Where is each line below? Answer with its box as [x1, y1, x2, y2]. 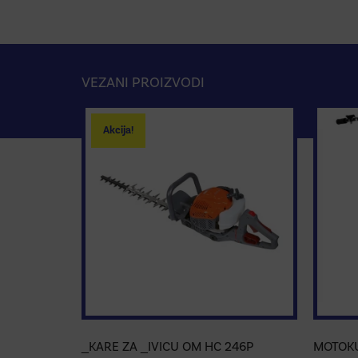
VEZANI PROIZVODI [82, 73, 205, 91]
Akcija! [103, 123, 133, 137]
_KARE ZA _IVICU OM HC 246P [82, 338, 253, 354]
